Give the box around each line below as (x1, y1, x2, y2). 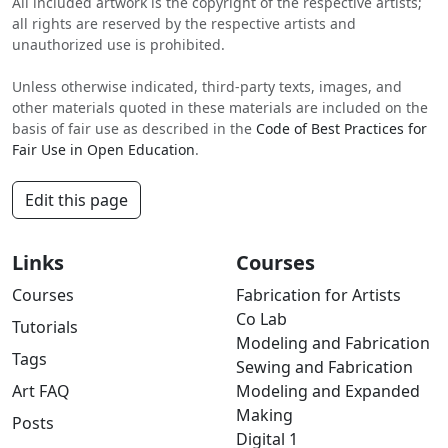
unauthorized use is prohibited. (12, 35, 225, 55)
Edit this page (25, 189, 128, 212)
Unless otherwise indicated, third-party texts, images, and (12, 77, 402, 97)
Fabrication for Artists (236, 284, 401, 307)
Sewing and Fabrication (236, 356, 413, 379)
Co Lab (236, 308, 287, 331)
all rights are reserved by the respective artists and (12, 14, 356, 34)
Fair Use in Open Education (12, 140, 195, 160)
